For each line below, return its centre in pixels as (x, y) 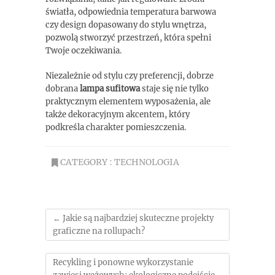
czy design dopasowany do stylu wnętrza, (126, 25)
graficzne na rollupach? (99, 231)
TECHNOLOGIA (147, 162)
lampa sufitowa (110, 89)
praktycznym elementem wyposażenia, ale (128, 102)
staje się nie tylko (174, 89)
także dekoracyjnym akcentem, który (118, 114)
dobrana (63, 89)
